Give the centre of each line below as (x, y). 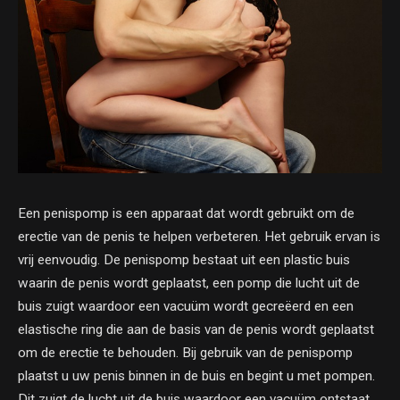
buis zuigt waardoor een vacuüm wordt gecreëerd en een (186, 306)
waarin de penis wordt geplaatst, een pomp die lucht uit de (189, 283)
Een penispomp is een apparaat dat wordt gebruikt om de (186, 213)
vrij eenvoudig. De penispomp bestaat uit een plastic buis (184, 260)
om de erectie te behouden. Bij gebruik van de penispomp (185, 353)
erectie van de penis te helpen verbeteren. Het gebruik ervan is (199, 237)
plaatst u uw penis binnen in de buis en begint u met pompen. (196, 376)
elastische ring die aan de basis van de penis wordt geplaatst (196, 329)
